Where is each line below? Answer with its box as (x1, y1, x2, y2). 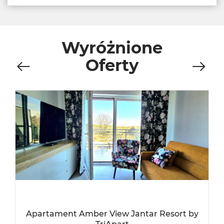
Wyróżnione (61, 38, 162, 58)
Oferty (85, 55, 138, 75)
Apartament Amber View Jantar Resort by (25, 209, 198, 219)
